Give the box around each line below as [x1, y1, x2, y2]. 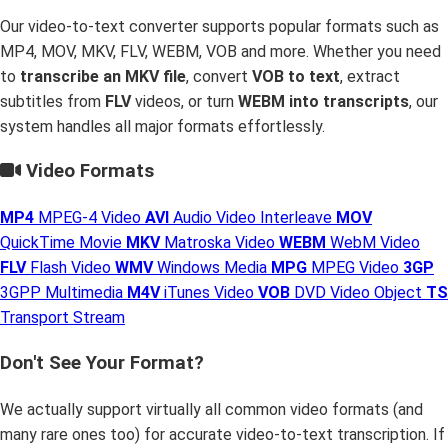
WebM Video [330, 233, 420, 253]
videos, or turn [131, 91, 238, 111]
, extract [340, 66, 400, 86]
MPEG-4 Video [38, 208, 141, 228]
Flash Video [30, 258, 111, 278]
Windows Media [157, 258, 267, 278]
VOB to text [252, 66, 340, 86]
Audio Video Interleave [173, 208, 332, 228]
